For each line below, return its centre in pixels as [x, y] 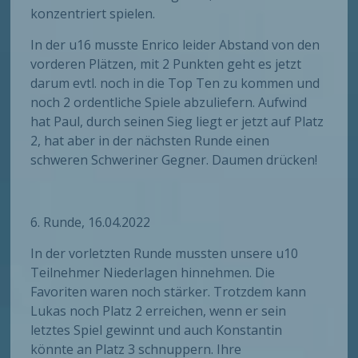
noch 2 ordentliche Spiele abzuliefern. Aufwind [169, 103]
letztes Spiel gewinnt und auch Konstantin [157, 330]
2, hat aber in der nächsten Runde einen [150, 141]
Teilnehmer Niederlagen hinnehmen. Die [153, 273]
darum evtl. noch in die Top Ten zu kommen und [175, 84]
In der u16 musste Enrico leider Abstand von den [175, 45]
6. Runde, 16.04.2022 [91, 223]
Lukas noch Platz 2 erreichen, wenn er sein [159, 311]
